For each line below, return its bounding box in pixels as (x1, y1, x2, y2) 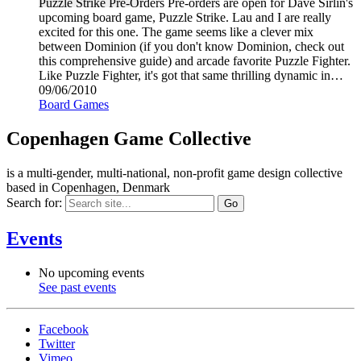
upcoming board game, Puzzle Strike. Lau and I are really (39, 10, 331, 25)
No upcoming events (39, 265, 144, 280)
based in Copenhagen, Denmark (6, 180, 170, 195)
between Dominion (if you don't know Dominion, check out (39, 39, 344, 54)
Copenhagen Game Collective (6, 128, 251, 150)
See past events (39, 280, 116, 294)
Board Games (39, 98, 109, 112)
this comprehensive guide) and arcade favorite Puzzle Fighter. (39, 54, 351, 68)
